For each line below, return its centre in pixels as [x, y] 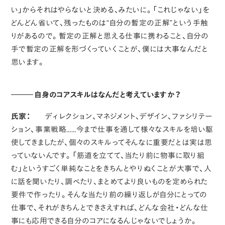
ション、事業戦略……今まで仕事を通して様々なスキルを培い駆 [112, 129]
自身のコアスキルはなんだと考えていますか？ [108, 94]
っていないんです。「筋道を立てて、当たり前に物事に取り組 [108, 155]
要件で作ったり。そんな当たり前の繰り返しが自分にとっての [109, 194]
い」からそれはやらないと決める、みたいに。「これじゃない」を [110, 10]
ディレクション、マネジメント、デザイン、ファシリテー [129, 116]
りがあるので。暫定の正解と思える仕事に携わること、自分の [110, 36]
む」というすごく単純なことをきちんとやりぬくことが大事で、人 [111, 168]
